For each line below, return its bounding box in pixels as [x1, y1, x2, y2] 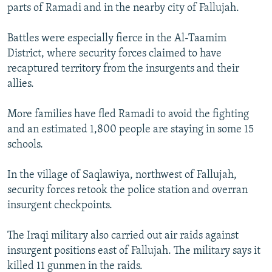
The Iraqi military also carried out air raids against [7, 230, 239, 242]
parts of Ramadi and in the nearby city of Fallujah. [7, 2, 239, 15]
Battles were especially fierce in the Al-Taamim [7, 33, 226, 45]
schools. [7, 139, 43, 151]
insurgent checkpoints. [7, 200, 112, 212]
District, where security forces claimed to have [7, 48, 222, 60]
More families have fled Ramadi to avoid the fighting [7, 109, 249, 121]
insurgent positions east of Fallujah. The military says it [7, 245, 260, 257]
